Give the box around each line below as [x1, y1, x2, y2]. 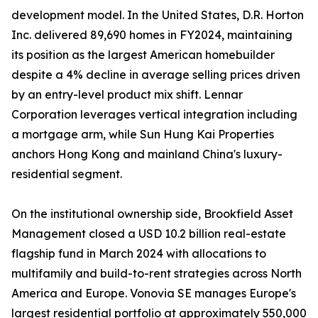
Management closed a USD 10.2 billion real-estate [11, 226, 286, 241]
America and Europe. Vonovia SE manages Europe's [11, 286, 296, 301]
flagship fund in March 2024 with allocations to [11, 246, 266, 261]
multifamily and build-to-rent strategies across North [11, 266, 302, 281]
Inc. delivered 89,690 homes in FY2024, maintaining [11, 28, 292, 43]
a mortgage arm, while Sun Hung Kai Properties [11, 127, 274, 142]
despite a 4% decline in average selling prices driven [11, 67, 300, 82]
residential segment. [11, 167, 122, 182]
